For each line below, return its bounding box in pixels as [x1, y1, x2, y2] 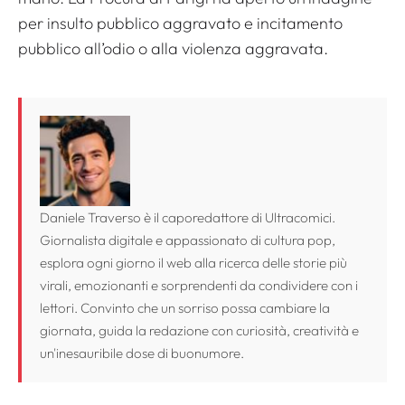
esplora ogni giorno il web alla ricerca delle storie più [40, 253, 347, 271]
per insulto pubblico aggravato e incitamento [18, 12, 343, 33]
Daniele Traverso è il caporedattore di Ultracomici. [40, 208, 335, 226]
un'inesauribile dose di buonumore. [40, 344, 244, 362]
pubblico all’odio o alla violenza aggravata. [18, 37, 328, 59]
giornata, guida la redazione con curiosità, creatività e [40, 321, 359, 339]
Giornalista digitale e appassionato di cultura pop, [40, 231, 335, 249]
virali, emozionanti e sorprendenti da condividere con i [40, 276, 358, 294]
